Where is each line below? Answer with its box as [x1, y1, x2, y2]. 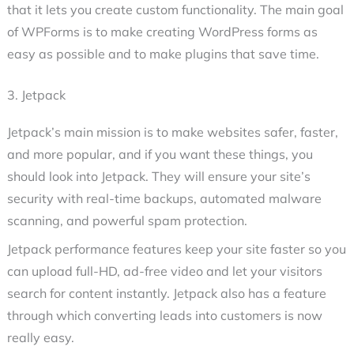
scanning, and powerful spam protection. [6, 213, 247, 229]
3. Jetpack [6, 87, 66, 104]
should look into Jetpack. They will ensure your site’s [6, 168, 311, 185]
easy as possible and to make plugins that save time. [6, 46, 319, 62]
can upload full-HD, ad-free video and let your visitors [6, 263, 322, 280]
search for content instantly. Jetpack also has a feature [6, 285, 326, 302]
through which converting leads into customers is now [6, 307, 322, 324]
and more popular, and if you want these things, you [6, 146, 313, 163]
